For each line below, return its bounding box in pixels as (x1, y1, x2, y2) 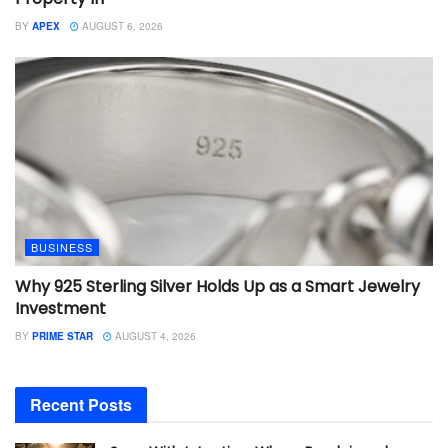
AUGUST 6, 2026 (79, 19, 163, 34)
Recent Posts (30, 393, 132, 417)
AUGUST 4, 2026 (112, 329, 196, 344)
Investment (15, 297, 110, 321)
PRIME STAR (32, 329, 93, 344)
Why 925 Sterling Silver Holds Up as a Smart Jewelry (15, 275, 420, 299)
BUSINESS (31, 239, 93, 256)
